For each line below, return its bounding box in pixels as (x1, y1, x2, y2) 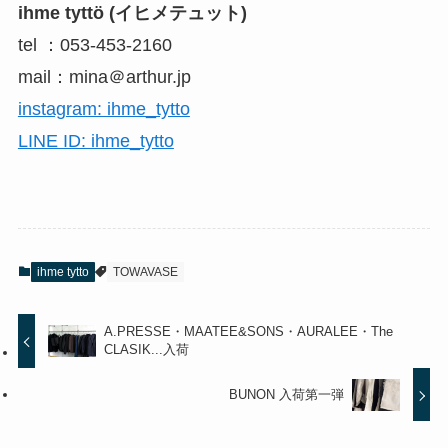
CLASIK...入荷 (104, 342, 190, 358)
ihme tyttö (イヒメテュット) (17, 2, 247, 23)
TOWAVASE (112, 264, 178, 279)
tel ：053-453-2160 (17, 34, 208, 55)
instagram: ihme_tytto (17, 98, 190, 119)
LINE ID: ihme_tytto (17, 130, 174, 151)
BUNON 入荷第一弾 (228, 387, 344, 403)
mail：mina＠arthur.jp (17, 66, 191, 87)
